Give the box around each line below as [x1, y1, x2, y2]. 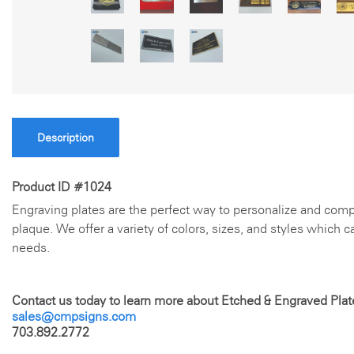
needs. [12, 239, 50, 255]
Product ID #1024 [12, 179, 111, 194]
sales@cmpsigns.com [12, 308, 136, 324]
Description [37, 130, 94, 144]
